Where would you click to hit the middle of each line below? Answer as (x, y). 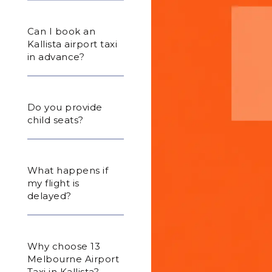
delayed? (49, 195)
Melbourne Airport (73, 259)
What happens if (68, 170)
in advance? (56, 56)
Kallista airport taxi (72, 44)
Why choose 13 (64, 246)
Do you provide (65, 107)
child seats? (55, 120)
